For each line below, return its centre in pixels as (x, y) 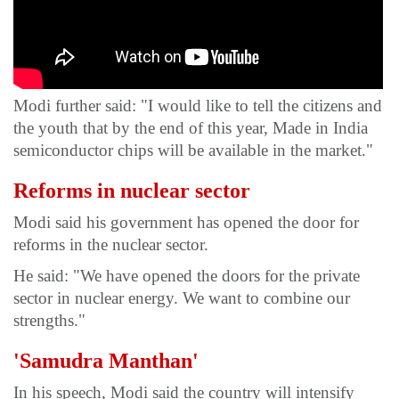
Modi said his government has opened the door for (186, 223)
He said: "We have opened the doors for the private (187, 276)
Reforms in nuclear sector (132, 191)
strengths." (49, 321)
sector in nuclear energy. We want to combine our (182, 298)
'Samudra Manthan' (106, 361)
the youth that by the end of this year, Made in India (191, 128)
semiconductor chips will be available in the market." (193, 151)
